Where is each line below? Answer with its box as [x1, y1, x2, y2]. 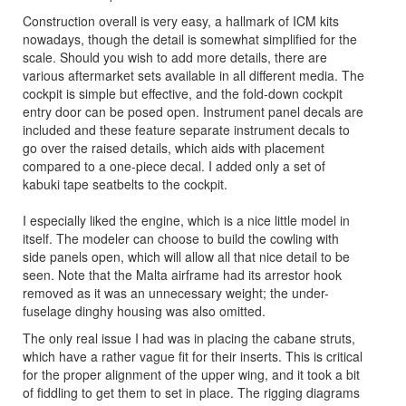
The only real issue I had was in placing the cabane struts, [23, 328, 355, 347]
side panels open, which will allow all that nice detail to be [23, 246, 350, 266]
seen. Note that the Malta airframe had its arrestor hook [23, 265, 342, 284]
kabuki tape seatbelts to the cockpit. [23, 174, 227, 193]
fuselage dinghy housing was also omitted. [23, 301, 266, 320]
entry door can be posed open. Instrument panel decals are [23, 101, 363, 121]
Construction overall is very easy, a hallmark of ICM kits [23, 11, 339, 30]
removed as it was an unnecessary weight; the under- [23, 283, 329, 302]
